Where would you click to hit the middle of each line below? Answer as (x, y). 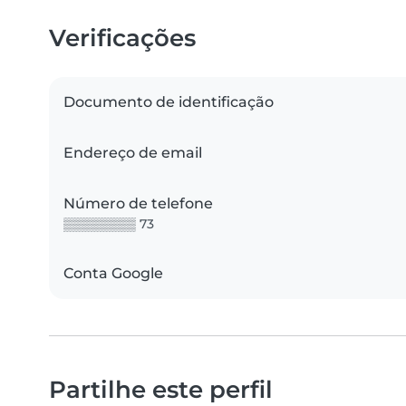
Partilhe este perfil (161, 390)
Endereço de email (133, 153)
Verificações (122, 38)
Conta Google (113, 274)
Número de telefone (138, 204)
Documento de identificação (169, 102)
